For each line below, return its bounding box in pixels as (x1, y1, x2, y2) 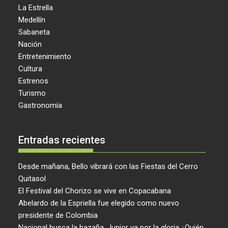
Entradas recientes (18, 133, 106, 146)
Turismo (18, 89, 46, 98)
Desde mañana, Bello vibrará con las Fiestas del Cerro (18, 161, 198, 171)
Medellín (18, 15, 46, 25)
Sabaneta (18, 27, 50, 37)
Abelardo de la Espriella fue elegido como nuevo (18, 198, 180, 208)
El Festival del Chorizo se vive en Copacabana (18, 186, 172, 195)
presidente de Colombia (18, 210, 98, 220)
